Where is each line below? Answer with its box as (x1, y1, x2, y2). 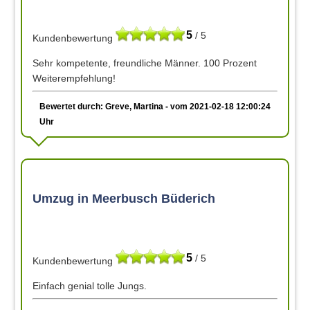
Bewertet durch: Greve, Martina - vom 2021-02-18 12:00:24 (39, 101, 271, 111)
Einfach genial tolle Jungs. (33, 280, 147, 292)
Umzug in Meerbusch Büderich (33, 191, 216, 206)
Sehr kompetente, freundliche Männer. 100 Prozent (33, 57, 257, 69)
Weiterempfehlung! (33, 72, 116, 84)
